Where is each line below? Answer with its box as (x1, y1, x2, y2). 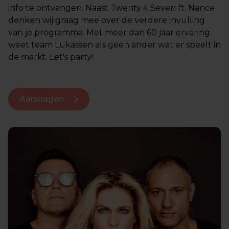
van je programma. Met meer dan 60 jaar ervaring (8, 28, 210, 37)
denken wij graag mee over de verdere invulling (8, 15, 205, 25)
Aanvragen (19, 94, 66, 104)
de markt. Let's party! (8, 52, 93, 62)
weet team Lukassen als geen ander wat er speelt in (8, 40, 221, 50)
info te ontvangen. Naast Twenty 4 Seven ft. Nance (8, 3, 215, 13)
